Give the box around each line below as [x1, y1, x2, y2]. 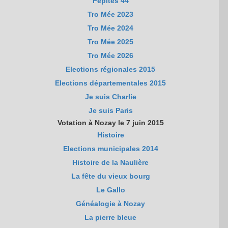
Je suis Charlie [84, 93, 136, 101]
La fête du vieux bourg [71, 172, 150, 181]
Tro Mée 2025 [88, 38, 134, 46]
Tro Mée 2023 [88, 10, 134, 19]
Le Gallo [96, 186, 125, 194]
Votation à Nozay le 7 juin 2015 [57, 119, 164, 127]
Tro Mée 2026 [88, 51, 134, 60]
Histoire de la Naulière [72, 158, 149, 167]
